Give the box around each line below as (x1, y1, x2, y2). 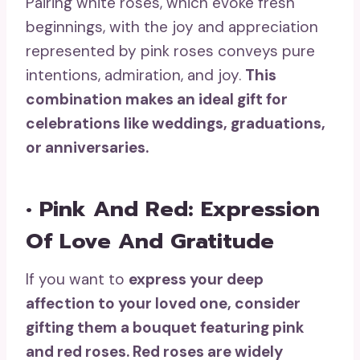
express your (129, 269, 227, 290)
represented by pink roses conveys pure (26, 41, 315, 62)
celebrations (26, 113, 121, 134)
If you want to (26, 269, 129, 290)
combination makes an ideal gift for (26, 89, 288, 110)
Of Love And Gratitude (26, 224, 274, 257)
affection (26, 293, 95, 314)
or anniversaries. (26, 137, 149, 158)
